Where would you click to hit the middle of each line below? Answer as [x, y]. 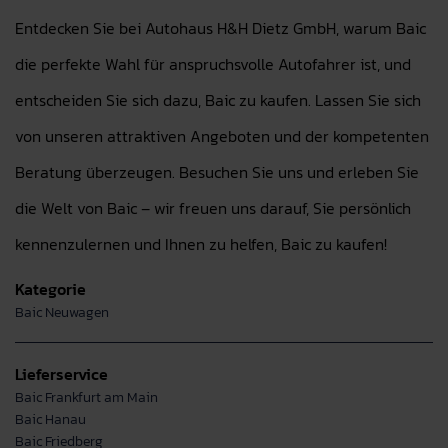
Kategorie [50, 289]
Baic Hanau [50, 419]
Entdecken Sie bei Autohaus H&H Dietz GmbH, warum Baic [220, 28]
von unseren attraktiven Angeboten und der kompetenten [222, 136]
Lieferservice [61, 374]
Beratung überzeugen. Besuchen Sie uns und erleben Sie [217, 172]
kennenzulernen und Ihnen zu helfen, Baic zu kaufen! [201, 244]
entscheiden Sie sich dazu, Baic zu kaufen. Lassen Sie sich [218, 100]
